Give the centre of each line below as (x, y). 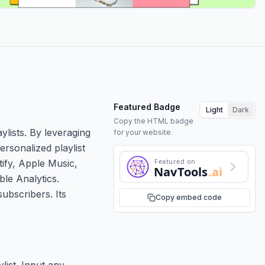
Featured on (175, 161)
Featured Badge (147, 106)
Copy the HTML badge (153, 121)
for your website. (143, 132)
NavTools (181, 172)
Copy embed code (189, 197)
